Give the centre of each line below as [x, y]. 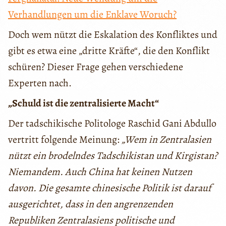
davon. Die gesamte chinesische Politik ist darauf [110, 188]
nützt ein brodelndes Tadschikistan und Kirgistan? [113, 156]
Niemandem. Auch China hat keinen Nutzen [100, 172]
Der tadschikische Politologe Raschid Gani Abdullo [112, 124]
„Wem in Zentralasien [166, 140]
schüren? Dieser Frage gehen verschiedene [96, 67]
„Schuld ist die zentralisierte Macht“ [83, 103]
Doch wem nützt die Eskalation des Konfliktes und [113, 35]
